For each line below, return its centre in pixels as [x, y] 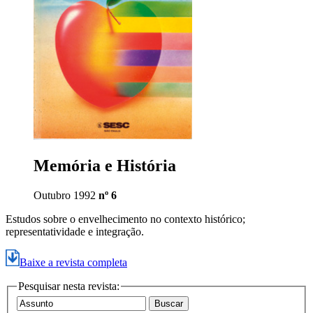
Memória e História [105, 165]
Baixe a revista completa [73, 262]
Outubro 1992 [66, 195]
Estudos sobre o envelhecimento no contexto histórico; [125, 219]
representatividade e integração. [75, 231]
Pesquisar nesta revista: [69, 286]
